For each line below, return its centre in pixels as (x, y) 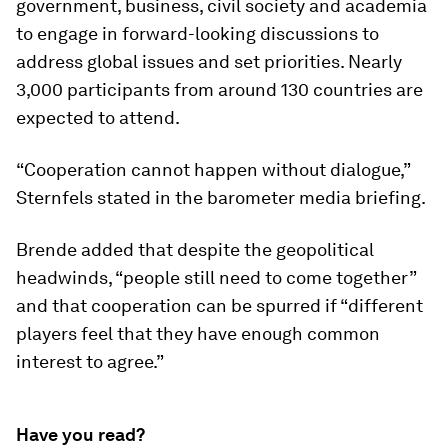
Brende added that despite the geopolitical (195, 249)
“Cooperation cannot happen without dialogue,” (213, 169)
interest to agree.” (90, 361)
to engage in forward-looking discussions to (197, 33)
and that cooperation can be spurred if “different (219, 305)
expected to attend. (98, 117)
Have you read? (80, 434)
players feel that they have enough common (198, 333)
